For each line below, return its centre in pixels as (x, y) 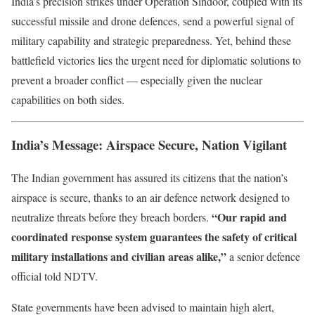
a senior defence (263, 256)
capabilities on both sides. (68, 99)
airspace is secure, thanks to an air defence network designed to (150, 197)
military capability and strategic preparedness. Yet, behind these (151, 40)
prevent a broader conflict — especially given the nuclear (137, 79)
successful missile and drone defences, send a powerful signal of (153, 20)
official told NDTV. (54, 276)
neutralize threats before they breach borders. (111, 217)
